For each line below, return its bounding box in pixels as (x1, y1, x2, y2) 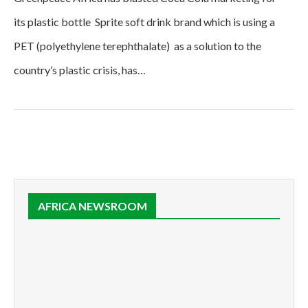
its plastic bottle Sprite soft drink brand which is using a (14, 14, 275, 28)
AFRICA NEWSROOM (38, 199, 147, 212)
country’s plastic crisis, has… (14, 63, 146, 76)
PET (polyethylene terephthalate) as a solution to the (14, 38, 261, 52)
